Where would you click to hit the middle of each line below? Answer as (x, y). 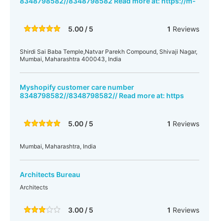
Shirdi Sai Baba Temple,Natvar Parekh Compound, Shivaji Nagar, (109, 52)
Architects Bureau (50, 174)
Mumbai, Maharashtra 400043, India (71, 59)
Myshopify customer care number (77, 87)
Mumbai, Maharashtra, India (58, 146)
